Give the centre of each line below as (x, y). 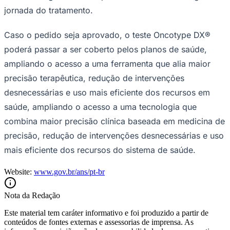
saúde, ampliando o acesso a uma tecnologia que (100, 107)
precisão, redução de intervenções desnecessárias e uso (114, 135)
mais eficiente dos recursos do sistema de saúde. (100, 150)
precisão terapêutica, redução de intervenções (94, 78)
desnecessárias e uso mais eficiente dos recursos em (107, 92)
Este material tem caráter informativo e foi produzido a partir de (106, 213)
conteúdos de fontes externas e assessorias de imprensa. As (99, 222)
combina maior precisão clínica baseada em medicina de (114, 121)
